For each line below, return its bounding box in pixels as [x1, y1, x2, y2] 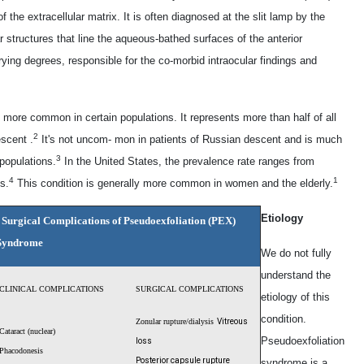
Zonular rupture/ [136, 317, 188, 327]
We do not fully [261, 247, 331, 260]
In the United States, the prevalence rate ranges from [61, 155, 314, 168]
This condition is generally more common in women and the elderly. [14, 177, 333, 190]
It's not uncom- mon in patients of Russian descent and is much [38, 133, 342, 146]
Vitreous [217, 317, 248, 327]
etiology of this [261, 291, 330, 304]
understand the [261, 269, 331, 282]
